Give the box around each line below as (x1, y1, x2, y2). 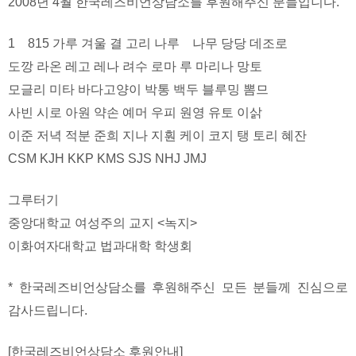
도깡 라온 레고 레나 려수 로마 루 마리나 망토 (8, 60, 262, 74)
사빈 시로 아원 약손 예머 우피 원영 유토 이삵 (8, 106, 262, 120)
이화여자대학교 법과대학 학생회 (8, 239, 192, 253)
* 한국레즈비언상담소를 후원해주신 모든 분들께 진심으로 (8, 281, 348, 295)
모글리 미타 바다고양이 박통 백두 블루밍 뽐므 (8, 83, 269, 97)
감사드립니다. (8, 304, 87, 318)
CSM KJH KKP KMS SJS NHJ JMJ (8, 152, 207, 166)
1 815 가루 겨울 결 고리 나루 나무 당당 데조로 (8, 37, 288, 51)
